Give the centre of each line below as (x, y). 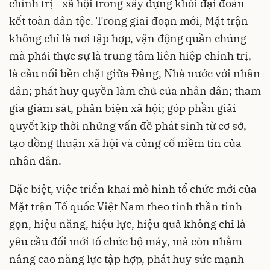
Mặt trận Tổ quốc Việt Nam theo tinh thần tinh (126, 206)
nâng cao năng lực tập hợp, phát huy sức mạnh (127, 259)
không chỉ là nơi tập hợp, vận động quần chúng (128, 38)
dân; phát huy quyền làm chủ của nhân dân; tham (135, 90)
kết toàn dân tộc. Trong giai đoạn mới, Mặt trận (129, 20)
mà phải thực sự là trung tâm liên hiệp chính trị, (130, 55)
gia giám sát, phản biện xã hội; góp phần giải (123, 108)
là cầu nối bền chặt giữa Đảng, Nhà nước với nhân (135, 73)
